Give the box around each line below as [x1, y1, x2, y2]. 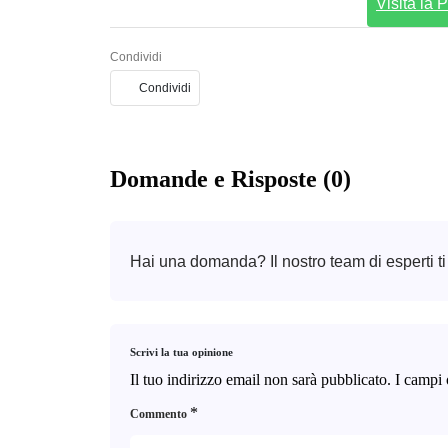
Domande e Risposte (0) [109, 165, 351, 192]
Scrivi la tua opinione [129, 345, 233, 358]
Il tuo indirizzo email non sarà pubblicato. [129, 370, 391, 388]
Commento [129, 406, 190, 421]
